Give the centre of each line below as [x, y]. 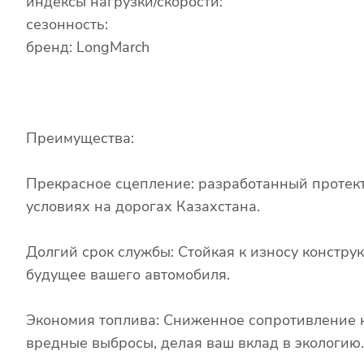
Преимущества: [80, 138]
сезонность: [67, 24]
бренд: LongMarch [88, 47]
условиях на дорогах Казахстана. [143, 206]
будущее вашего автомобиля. [128, 274]
